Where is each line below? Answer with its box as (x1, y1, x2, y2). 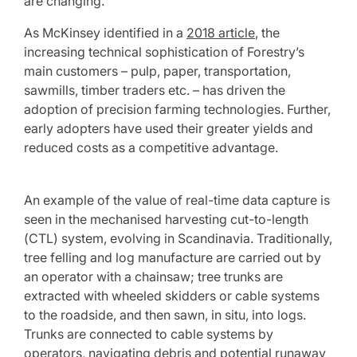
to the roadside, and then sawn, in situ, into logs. (24, 307, 306, 323)
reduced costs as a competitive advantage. (24, 139, 278, 155)
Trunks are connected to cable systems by (24, 326, 273, 342)
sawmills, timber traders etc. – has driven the (24, 82, 285, 98)
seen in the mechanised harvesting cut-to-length (24, 211, 308, 227)
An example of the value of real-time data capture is (24, 192, 330, 208)
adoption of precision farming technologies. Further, (24, 101, 331, 117)
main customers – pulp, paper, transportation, (24, 63, 291, 79)
